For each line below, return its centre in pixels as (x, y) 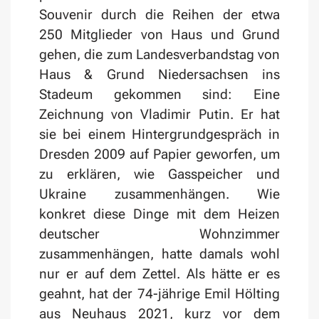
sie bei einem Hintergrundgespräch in (159, 135)
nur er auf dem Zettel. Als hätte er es (159, 274)
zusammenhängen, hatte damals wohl (159, 254)
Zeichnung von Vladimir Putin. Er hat (159, 115)
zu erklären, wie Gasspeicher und (159, 174)
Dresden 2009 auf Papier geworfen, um (159, 155)
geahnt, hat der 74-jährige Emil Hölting (159, 294)
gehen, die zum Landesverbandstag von (159, 55)
